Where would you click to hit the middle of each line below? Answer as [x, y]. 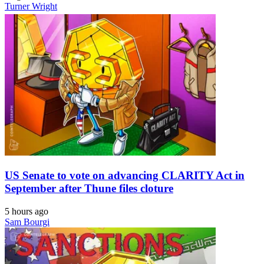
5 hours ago [27, 211]
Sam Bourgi [27, 222]
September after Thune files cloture [89, 188]
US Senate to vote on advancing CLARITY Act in [125, 175]
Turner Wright [31, 6]
